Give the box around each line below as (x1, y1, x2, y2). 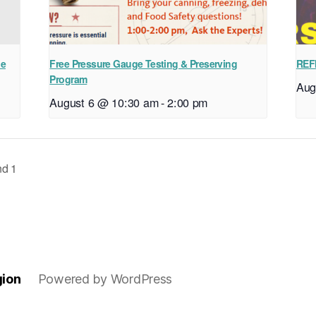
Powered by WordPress (37, 271, 173, 286)
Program (49, 71, 87, 86)
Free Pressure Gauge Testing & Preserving (49, 56, 238, 71)
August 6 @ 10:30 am (49, 93, 159, 111)
